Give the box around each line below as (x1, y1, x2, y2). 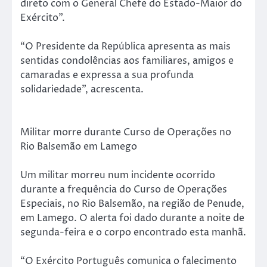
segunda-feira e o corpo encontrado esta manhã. (20, 226, 246, 240)
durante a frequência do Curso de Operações (20, 183, 227, 197)
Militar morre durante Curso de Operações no (20, 126, 231, 139)
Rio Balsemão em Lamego (20, 140, 137, 154)
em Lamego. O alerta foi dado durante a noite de (20, 212, 244, 225)
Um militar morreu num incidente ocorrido (20, 169, 215, 182)
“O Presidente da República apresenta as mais (20, 40, 231, 54)
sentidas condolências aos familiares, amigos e (20, 54, 234, 68)
